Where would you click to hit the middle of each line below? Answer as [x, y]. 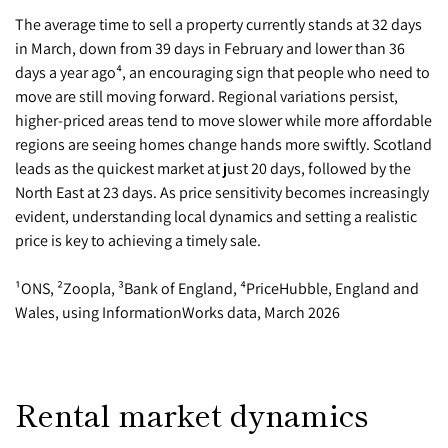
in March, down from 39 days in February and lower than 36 [210, 48]
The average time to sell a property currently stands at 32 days [218, 24]
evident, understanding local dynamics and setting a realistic [216, 216]
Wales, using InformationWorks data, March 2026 [177, 312]
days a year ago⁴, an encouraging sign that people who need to [222, 72]
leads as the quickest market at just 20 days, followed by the [213, 168]
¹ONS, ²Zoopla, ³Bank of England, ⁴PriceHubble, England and [217, 288]
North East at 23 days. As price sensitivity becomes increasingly [222, 192]
